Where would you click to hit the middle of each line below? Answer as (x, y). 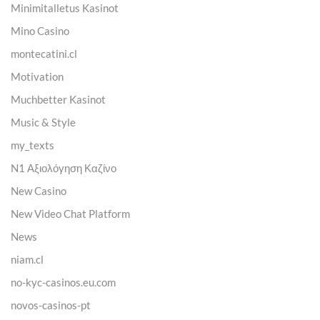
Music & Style (43, 122)
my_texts (32, 145)
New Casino (39, 190)
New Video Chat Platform (70, 213)
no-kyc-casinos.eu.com (63, 282)
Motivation (37, 76)
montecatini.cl (44, 53)
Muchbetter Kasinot (58, 99)
